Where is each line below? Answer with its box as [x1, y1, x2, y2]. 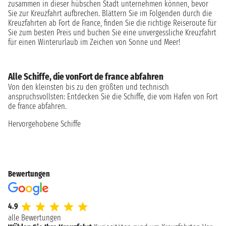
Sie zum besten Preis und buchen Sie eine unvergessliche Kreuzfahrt [8, 28, 216, 38]
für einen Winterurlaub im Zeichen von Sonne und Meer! [8, 37, 180, 47]
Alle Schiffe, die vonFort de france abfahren [8, 71, 163, 83]
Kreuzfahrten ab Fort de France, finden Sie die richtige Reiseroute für [8, 18, 216, 28]
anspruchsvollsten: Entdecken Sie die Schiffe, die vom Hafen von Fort [8, 92, 218, 102]
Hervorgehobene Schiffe [8, 119, 81, 129]
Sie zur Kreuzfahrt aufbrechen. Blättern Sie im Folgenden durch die [8, 9, 212, 19]
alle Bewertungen [8, 213, 61, 223]
